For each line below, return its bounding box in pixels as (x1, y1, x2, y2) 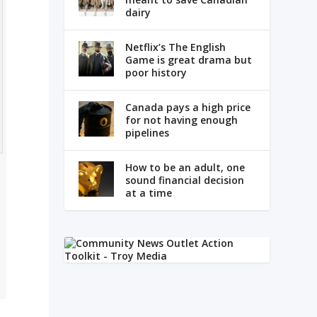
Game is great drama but (125, 52, 252, 67)
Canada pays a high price (125, 100, 250, 114)
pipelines (125, 125, 169, 139)
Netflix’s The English (125, 40, 226, 54)
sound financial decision (125, 173, 244, 187)
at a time (125, 185, 172, 200)
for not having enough (125, 113, 238, 127)
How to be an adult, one (125, 160, 245, 174)
